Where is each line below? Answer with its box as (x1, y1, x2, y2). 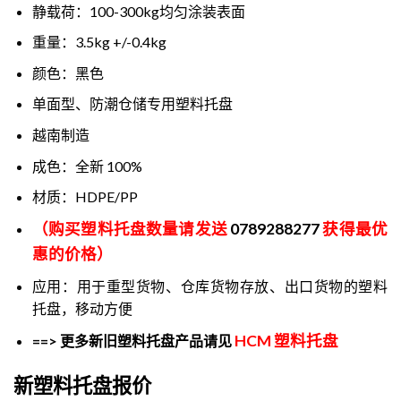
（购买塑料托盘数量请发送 (31, 218, 231, 238)
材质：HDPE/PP (31, 188, 138, 206)
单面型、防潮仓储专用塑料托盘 (31, 95, 233, 113)
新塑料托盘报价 (13, 372, 151, 397)
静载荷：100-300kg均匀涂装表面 (31, 2, 245, 20)
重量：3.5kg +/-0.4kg (31, 33, 166, 51)
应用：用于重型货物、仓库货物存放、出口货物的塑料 (31, 277, 388, 295)
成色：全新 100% (31, 157, 142, 175)
